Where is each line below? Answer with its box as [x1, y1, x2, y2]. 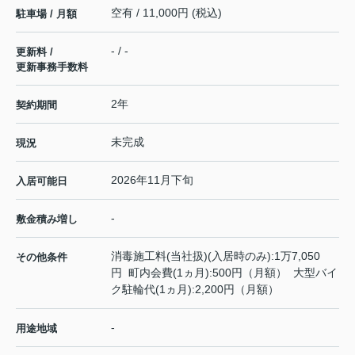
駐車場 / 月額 [16, 8, 77, 21]
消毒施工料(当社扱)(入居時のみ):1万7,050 [111, 250, 320, 263]
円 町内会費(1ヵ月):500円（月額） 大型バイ [111, 266, 338, 280]
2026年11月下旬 [111, 174, 193, 187]
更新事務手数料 [16, 61, 88, 74]
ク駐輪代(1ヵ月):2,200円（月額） [111, 283, 279, 296]
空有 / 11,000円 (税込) [111, 6, 222, 20]
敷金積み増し [16, 213, 78, 226]
